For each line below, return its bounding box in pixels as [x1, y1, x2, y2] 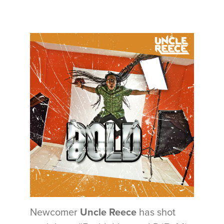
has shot [139, 206, 175, 218]
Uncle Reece [80, 206, 139, 218]
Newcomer [30, 206, 80, 218]
